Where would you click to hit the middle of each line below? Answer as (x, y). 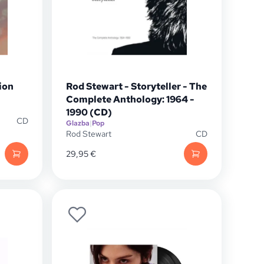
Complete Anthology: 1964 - (130, 99)
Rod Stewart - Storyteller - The (136, 86)
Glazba (78, 123)
